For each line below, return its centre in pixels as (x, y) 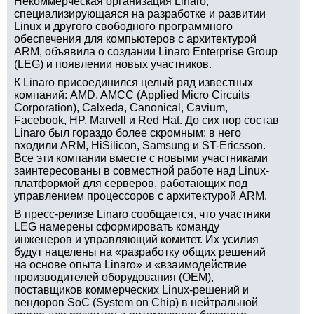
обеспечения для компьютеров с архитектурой (135, 39)
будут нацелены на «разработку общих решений (140, 252)
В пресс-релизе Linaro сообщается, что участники (142, 214)
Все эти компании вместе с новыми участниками (141, 158)
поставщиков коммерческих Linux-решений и (131, 290)
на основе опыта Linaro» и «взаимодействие (130, 265)
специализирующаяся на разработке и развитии (140, 14)
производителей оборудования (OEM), (114, 277)
